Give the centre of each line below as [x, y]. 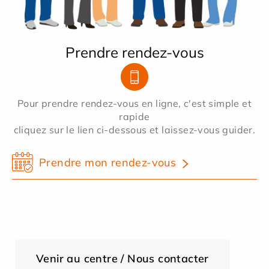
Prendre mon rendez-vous [108, 162]
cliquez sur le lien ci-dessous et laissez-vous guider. [134, 129]
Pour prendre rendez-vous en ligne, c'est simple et [134, 103]
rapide [134, 116]
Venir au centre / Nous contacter [122, 259]
